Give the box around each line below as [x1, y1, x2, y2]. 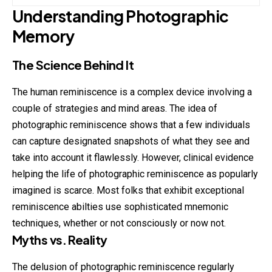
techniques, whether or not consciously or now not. [12, 217, 226, 229]
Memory [12, 25, 75, 46]
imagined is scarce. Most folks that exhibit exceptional [12, 184, 244, 196]
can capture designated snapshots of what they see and [12, 135, 250, 147]
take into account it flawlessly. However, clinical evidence [12, 151, 254, 163]
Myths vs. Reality [12, 231, 107, 247]
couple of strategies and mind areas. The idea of [12, 102, 217, 114]
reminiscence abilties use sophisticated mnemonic [12, 200, 228, 212]
